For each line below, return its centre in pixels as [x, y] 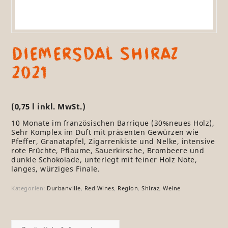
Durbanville [64, 188]
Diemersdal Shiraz [95, 53]
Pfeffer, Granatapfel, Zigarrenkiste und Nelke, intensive [113, 141]
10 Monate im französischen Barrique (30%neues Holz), [113, 123]
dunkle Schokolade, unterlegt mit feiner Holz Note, [104, 160]
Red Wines [99, 188]
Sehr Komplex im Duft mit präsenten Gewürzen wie [105, 132]
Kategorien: [29, 188]
